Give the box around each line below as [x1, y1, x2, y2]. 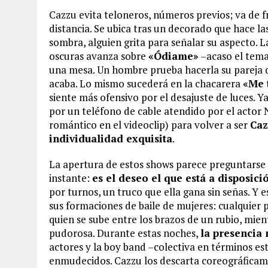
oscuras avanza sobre [49, 49, 148, 63]
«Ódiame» [148, 49, 199, 63]
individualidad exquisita [49, 132, 172, 145]
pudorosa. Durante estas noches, [49, 226, 200, 240]
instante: [49, 171, 92, 185]
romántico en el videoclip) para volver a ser [49, 118, 250, 132]
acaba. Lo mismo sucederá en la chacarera [49, 77, 243, 90]
